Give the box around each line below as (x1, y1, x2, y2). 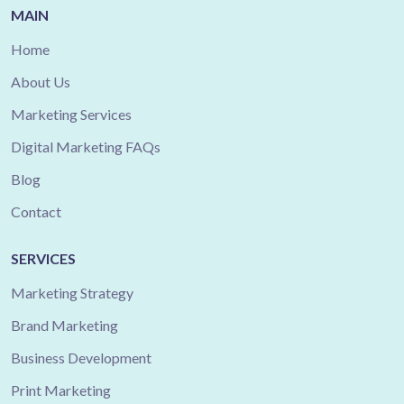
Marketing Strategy (11, 284, 133, 301)
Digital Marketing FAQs (11, 138, 161, 155)
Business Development (11, 349, 151, 366)
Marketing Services (11, 106, 132, 123)
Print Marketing (11, 381, 111, 399)
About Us (11, 73, 70, 90)
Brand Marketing (11, 317, 118, 334)
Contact (11, 203, 61, 220)
